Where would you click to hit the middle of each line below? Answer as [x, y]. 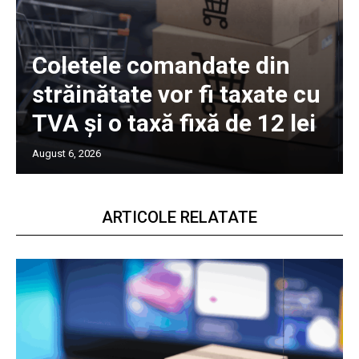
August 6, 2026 [67, 154]
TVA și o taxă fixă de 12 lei [174, 123]
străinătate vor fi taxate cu [176, 95]
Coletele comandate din [161, 66]
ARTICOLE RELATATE [179, 218]
